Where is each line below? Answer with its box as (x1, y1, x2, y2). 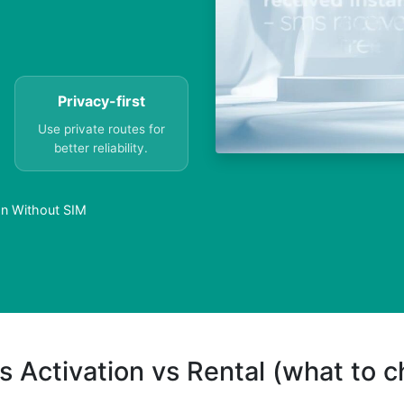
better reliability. (54, 141, 149, 156)
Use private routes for (37, 122, 165, 137)
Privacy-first (57, 92, 145, 111)
